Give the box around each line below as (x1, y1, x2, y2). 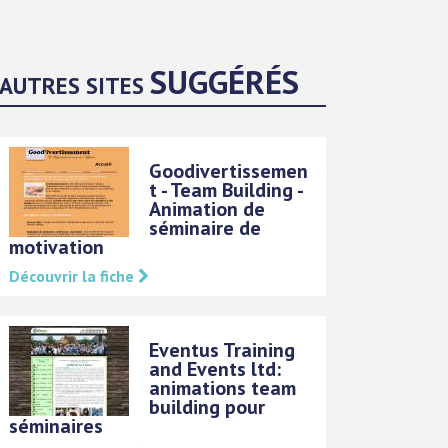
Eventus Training (149, 336, 296, 363)
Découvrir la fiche (9, 265, 139, 286)
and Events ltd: (149, 355, 282, 382)
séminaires (9, 412, 104, 439)
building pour (149, 393, 266, 420)
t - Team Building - (149, 176, 303, 203)
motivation (9, 233, 105, 260)
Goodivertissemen (149, 157, 309, 184)
